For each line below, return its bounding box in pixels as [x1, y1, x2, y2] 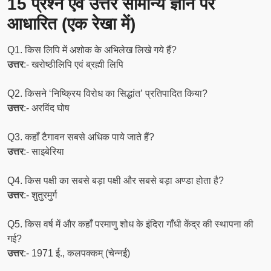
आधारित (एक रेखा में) [7, 15, 135, 33]
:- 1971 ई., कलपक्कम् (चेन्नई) [24, 248, 130, 258]
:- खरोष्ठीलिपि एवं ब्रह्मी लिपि [24, 59, 123, 70]
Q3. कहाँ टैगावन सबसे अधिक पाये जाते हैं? [7, 132, 154, 142]
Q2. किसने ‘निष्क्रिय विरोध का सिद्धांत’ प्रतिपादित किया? [7, 88, 207, 99]
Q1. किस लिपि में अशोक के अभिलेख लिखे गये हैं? [7, 45, 177, 55]
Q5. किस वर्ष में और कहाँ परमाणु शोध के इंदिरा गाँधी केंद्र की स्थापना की [7, 219, 253, 229]
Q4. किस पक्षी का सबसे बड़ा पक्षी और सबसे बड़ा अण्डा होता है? [7, 175, 224, 186]
